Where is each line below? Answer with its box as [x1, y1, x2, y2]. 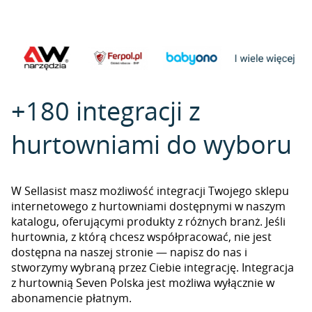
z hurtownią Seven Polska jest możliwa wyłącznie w [11, 275, 274, 290]
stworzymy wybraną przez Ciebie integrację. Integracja [11, 260, 294, 275]
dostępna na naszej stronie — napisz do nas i [11, 244, 247, 260]
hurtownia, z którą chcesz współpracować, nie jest [11, 229, 272, 244]
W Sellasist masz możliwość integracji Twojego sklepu [11, 183, 289, 198]
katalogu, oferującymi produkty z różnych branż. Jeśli [11, 214, 286, 229]
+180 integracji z [11, 94, 201, 127]
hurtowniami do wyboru [11, 127, 292, 161]
